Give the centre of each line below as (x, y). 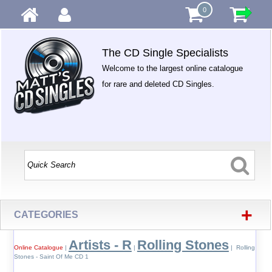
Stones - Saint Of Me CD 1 (51, 257)
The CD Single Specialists (165, 53)
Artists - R (100, 245)
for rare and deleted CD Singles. (158, 84)
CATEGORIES (46, 215)
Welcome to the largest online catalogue (173, 68)
